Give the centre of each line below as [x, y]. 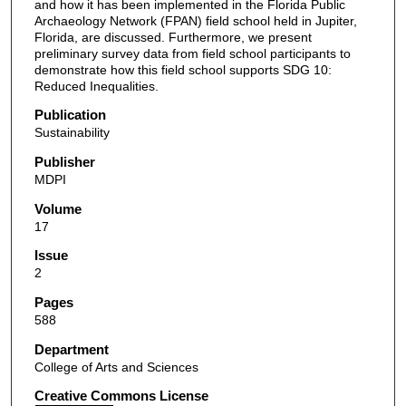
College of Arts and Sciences [116, 367]
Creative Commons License [121, 396]
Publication [70, 115]
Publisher [64, 161]
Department [71, 349]
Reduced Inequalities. [96, 86]
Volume [58, 208]
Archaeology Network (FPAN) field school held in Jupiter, [195, 20]
